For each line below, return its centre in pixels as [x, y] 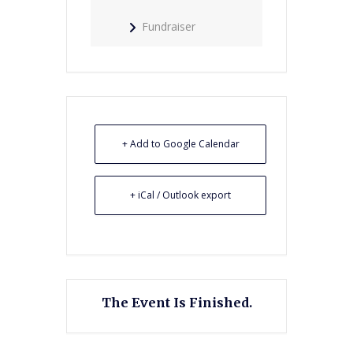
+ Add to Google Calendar [180, 143]
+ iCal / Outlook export [180, 195]
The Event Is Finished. [176, 302]
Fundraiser [169, 26]
